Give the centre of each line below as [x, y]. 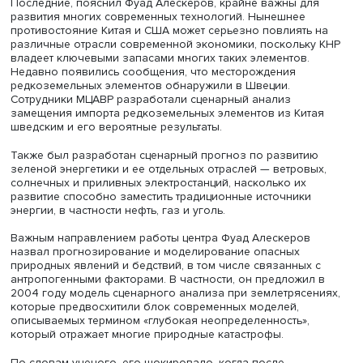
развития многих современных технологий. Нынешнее [181, 237]
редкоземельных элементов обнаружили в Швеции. [173, 316]
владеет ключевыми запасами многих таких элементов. [184, 284]
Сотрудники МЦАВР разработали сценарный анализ [173, 331]
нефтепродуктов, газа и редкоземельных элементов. [176, 205]
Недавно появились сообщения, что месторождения [176, 300]
